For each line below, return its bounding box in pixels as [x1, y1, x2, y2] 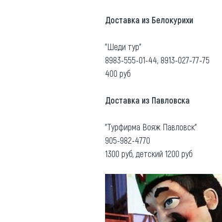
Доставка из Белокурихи [105, 14, 193, 25]
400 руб [105, 67, 131, 79]
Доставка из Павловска [105, 94, 190, 106]
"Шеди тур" [105, 41, 141, 52]
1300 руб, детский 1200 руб [105, 148, 193, 159]
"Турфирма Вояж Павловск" [105, 121, 197, 132]
